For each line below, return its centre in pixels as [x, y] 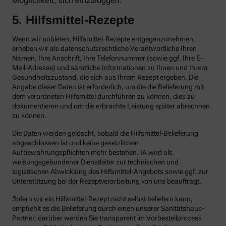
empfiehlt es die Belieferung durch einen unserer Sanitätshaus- [108, 209]
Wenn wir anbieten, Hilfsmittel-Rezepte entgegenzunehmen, [104, 39]
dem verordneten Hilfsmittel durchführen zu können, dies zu [103, 97]
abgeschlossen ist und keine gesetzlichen [75, 143]
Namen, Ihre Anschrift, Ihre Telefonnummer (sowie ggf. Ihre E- [107, 58]
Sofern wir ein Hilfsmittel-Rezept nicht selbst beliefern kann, [102, 199]
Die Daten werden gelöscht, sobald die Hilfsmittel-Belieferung [105, 133]
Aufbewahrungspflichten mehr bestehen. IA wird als [92, 153]
